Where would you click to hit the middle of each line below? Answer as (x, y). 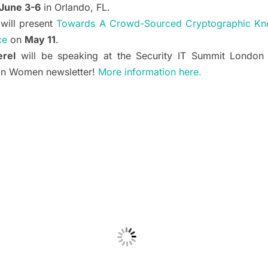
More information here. (150, 72)
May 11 (40, 40)
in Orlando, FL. (75, 7)
